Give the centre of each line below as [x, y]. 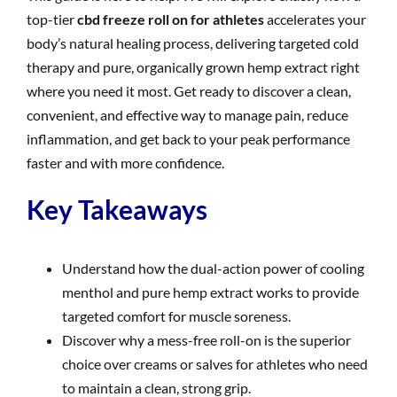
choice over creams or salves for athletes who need [215, 363]
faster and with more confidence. [125, 162]
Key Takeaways [117, 209]
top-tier [52, 19]
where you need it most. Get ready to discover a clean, [189, 90]
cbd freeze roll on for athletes [171, 19]
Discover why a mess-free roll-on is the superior [206, 339]
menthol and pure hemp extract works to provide [210, 292]
